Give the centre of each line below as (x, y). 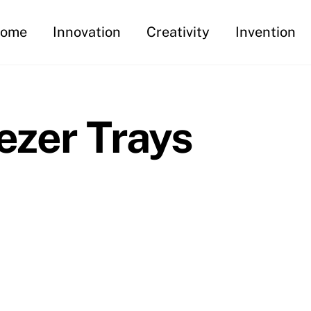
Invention (266, 32)
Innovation (87, 32)
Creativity (178, 32)
